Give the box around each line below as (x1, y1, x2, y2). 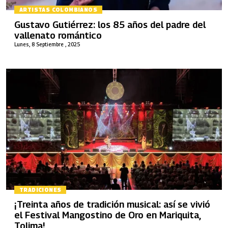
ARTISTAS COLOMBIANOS (19, 7, 97, 13)
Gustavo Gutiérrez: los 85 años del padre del (14, 19, 206, 30)
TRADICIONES (19, 186, 62, 193)
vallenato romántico (14, 30, 102, 41)
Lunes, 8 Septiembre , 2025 (14, 41, 80, 47)
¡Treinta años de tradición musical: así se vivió (14, 199, 210, 210)
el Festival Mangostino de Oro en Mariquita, (14, 210, 201, 220)
